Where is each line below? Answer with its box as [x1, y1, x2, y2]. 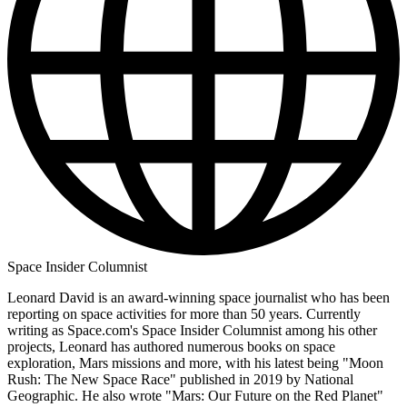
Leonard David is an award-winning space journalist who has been [7, 290, 390, 306]
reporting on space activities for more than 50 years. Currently [7, 306, 361, 323]
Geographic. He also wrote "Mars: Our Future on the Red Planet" [7, 388, 383, 404]
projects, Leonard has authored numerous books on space [7, 339, 335, 355]
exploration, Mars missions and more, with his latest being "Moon [7, 355, 383, 372]
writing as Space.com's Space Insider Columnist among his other [7, 323, 377, 339]
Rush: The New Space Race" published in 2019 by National [7, 372, 353, 388]
